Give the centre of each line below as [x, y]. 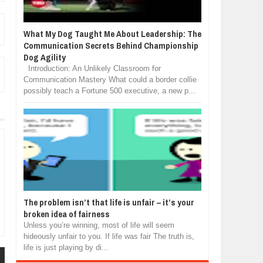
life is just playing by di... [66, 247]
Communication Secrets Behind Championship [111, 45]
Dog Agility [44, 57]
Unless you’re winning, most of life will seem [99, 225]
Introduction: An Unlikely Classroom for [92, 68]
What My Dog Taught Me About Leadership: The [112, 34]
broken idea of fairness [66, 214]
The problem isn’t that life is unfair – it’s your [109, 202]
